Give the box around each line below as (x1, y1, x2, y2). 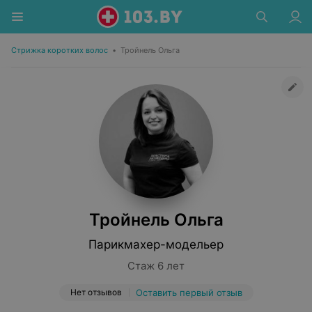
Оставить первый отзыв (135, 287, 242, 298)
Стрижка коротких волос (11, 45, 108, 55)
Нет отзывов (70, 287, 122, 297)
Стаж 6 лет (127, 259, 185, 272)
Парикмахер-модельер (88, 237, 224, 251)
